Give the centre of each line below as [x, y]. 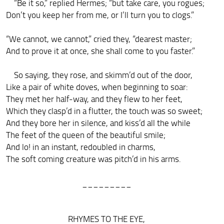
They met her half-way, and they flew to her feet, [94, 98]
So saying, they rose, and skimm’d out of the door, [99, 74]
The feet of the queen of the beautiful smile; [85, 134]
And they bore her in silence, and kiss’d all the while [98, 122]
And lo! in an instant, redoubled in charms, [80, 146]
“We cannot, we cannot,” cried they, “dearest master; [99, 38]
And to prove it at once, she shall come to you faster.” [100, 50]
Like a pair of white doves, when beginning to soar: [97, 86]
